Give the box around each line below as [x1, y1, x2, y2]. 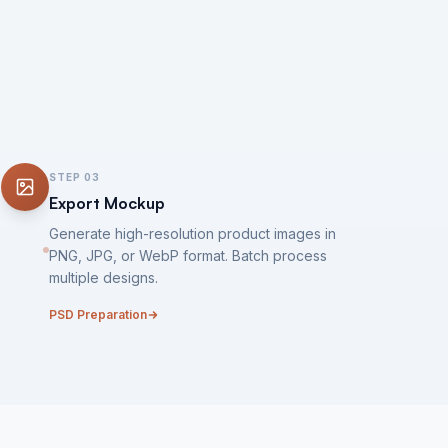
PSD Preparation [49, 307, 148, 322]
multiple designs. [49, 269, 159, 286]
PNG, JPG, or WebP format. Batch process [49, 247, 328, 264]
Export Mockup [49, 193, 166, 213]
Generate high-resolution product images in [49, 225, 337, 242]
